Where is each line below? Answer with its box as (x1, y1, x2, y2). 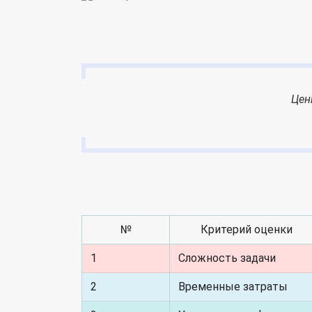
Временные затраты (178, 280, 288, 293)
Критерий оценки (201, 223, 292, 236)
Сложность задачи (178, 251, 276, 265)
